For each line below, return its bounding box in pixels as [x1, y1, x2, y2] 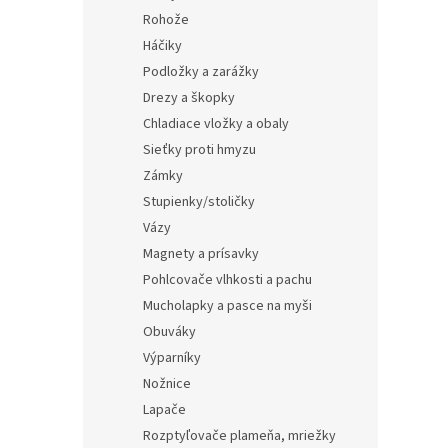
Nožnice [143, 374, 191, 395]
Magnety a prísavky [143, 244, 259, 265]
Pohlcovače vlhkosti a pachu [143, 270, 312, 291]
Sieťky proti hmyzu [143, 140, 256, 161]
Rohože [143, 10, 189, 31]
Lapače [143, 400, 186, 421]
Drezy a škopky [143, 88, 235, 109]
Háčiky [143, 36, 182, 57]
